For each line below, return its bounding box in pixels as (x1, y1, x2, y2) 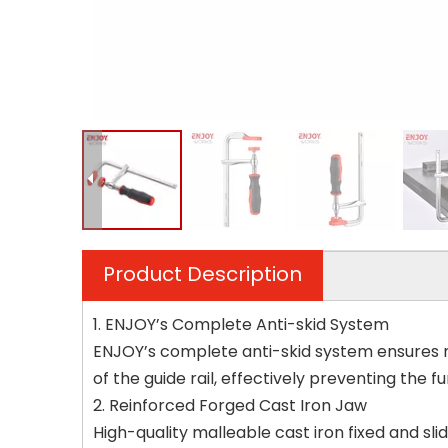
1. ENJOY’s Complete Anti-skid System (93, 313, 389, 336)
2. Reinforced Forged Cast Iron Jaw (93, 394, 367, 417)
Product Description (103, 260, 302, 288)
